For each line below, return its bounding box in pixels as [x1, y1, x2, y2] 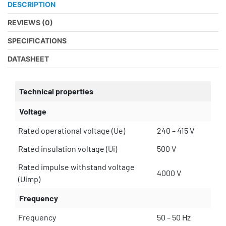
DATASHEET [8, 54, 49, 63]
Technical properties [19, 86, 93, 96]
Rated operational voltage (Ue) [18, 125, 125, 135]
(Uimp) [18, 174, 40, 184]
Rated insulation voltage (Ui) [18, 143, 117, 153]
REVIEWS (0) [8, 18, 53, 27]
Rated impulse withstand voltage [18, 161, 135, 172]
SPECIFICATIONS [8, 36, 67, 45]
